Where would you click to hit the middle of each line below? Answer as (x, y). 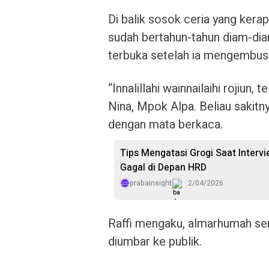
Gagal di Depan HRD (163, 168)
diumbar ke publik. (155, 242)
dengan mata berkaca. (165, 125)
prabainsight (151, 183)
